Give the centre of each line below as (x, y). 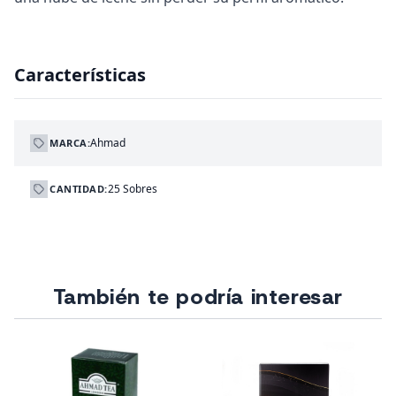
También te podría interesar (198, 297)
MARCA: (70, 142)
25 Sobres (132, 188)
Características (80, 74)
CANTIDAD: (79, 188)
